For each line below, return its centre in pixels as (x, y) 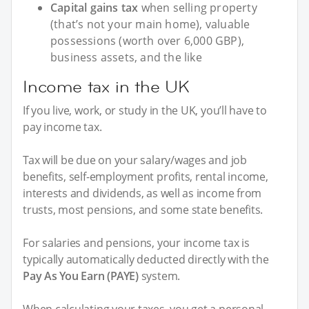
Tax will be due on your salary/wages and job (135, 160)
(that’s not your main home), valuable (150, 24)
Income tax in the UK (106, 86)
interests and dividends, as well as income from (142, 193)
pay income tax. (62, 127)
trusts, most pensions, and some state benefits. (143, 209)
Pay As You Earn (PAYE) (81, 276)
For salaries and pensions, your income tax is (136, 242)
